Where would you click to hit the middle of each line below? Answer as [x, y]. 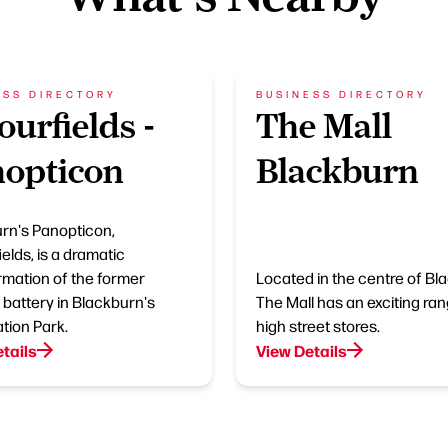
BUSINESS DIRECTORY [341, 93]
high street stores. [318, 325]
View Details [301, 350]
